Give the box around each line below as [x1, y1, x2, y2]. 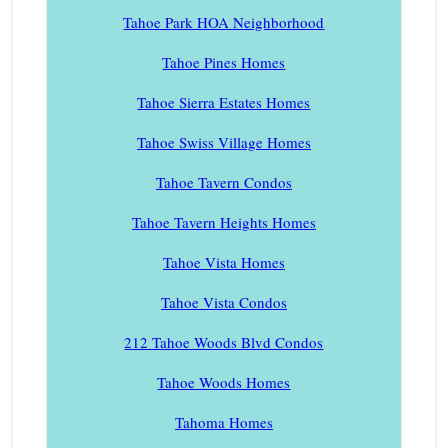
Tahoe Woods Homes [157, 371, 291, 392]
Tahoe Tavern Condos [155, 171, 292, 192]
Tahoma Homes [174, 411, 273, 432]
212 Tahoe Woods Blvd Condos [124, 331, 324, 352]
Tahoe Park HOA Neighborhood [123, 11, 325, 32]
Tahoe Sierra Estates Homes [137, 91, 311, 112]
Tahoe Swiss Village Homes [136, 131, 311, 152]
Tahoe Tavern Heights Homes [131, 211, 316, 232]
